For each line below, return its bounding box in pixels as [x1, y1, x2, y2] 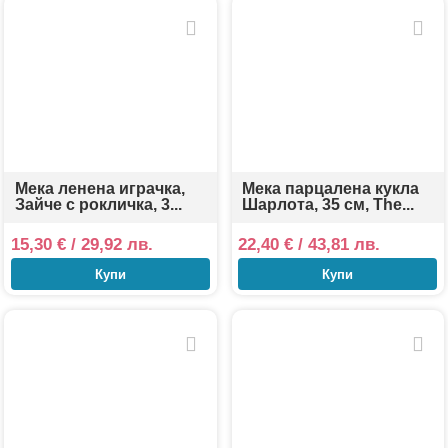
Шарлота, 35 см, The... [242, 196, 415, 214]
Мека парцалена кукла [242, 180, 420, 198]
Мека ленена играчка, [15, 180, 186, 198]
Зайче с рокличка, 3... [15, 196, 183, 214]
